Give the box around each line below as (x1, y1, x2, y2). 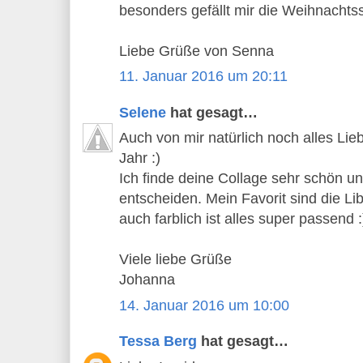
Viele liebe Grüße (119, 251, 232, 268)
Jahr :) (119, 150, 160, 167)
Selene (119, 104, 166, 121)
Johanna (119, 271, 175, 288)
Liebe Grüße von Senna (119, 42, 274, 59)
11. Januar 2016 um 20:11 (119, 68, 288, 85)
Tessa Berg (119, 333, 197, 350)
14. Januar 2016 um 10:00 (119, 297, 289, 314)
